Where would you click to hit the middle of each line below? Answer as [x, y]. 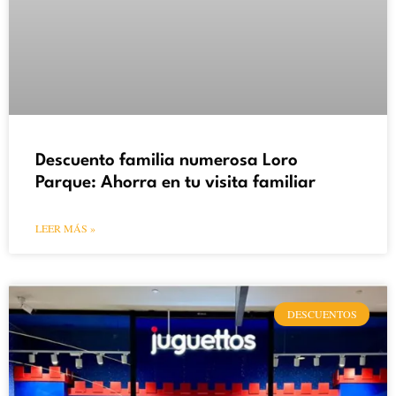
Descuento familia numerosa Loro [167, 161]
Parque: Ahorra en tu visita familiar [175, 183]
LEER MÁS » [65, 228]
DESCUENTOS [322, 314]
